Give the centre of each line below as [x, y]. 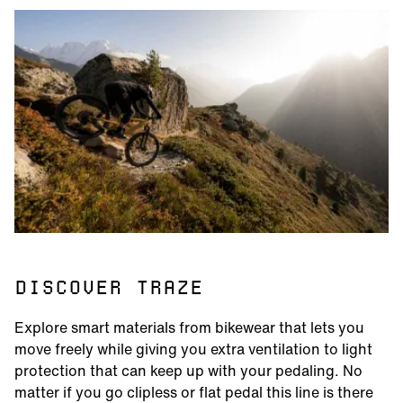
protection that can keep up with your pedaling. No [188, 371]
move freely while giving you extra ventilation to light [193, 349]
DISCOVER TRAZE [109, 289]
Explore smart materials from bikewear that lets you [189, 327]
